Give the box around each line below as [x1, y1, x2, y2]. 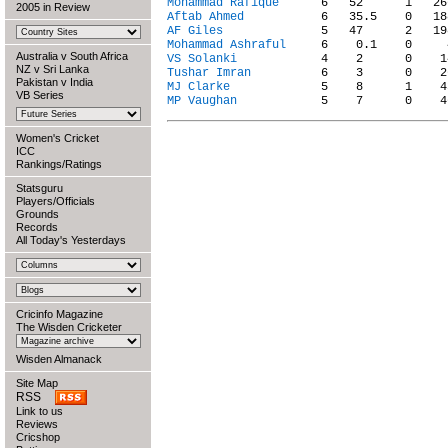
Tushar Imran [167, 66, 251, 80]
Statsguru [16, 182, 63, 194]
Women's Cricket [16, 132, 99, 144]
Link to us [16, 405, 63, 417]
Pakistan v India [16, 76, 93, 88]
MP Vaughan [167, 94, 237, 108]
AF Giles [167, 24, 223, 38]
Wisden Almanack [16, 353, 102, 365]
